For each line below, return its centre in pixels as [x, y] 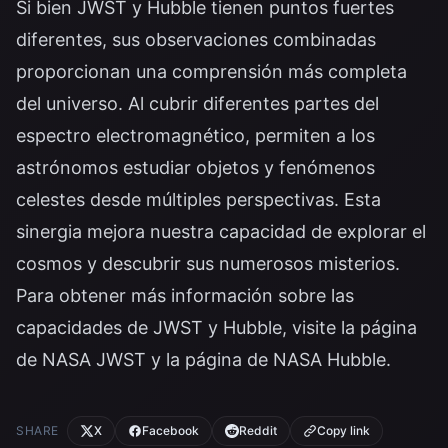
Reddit [258, 430]
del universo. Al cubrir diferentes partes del [197, 103]
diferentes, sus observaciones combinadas [196, 39]
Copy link [343, 430]
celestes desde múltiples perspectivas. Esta [198, 199]
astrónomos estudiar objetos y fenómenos [195, 167]
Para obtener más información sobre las [185, 295]
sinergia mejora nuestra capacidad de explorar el [221, 231]
